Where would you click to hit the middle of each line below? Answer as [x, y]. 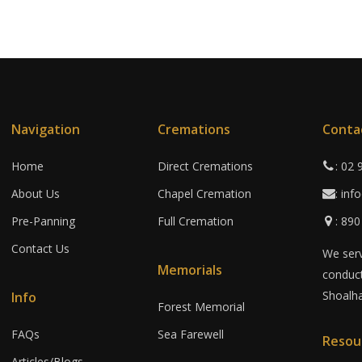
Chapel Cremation [204, 194]
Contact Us [41, 248]
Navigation [46, 129]
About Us [36, 194]
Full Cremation [195, 221]
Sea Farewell [190, 334]
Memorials [189, 270]
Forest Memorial [201, 307]
